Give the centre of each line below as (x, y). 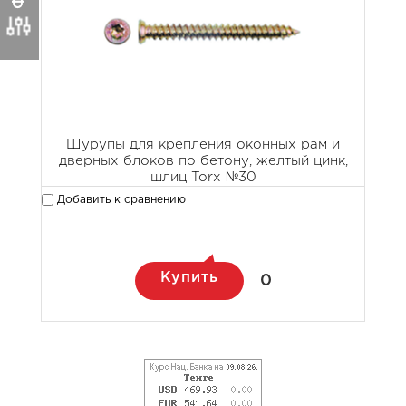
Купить (189, 278)
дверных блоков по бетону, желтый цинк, (203, 161)
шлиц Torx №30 (203, 178)
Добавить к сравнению (120, 199)
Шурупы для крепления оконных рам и (203, 145)
